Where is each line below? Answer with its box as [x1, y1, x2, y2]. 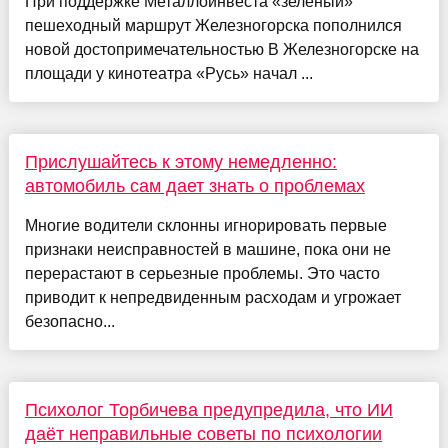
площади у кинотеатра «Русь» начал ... [24, 64, 313, 82]
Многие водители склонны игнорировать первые [24, 216, 387, 234]
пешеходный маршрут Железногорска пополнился [24, 16, 402, 34]
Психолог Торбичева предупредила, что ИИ [24, 399, 393, 420]
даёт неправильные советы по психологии [24, 423, 382, 444]
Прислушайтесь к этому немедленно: [24, 151, 337, 172]
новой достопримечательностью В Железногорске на [24, 40, 419, 58]
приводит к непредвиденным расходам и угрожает [24, 288, 401, 306]
